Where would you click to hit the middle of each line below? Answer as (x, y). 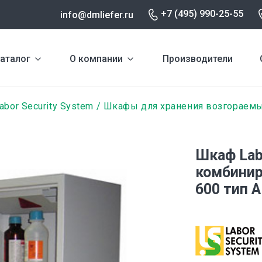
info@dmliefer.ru (97, 15)
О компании (96, 58)
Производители (197, 58)
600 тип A (228, 189)
